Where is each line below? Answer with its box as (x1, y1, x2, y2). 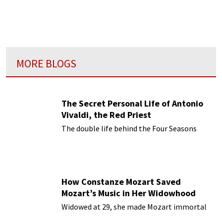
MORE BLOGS (16, 56, 76, 71)
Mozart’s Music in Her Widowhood (61, 187, 196, 199)
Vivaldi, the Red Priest (61, 109, 151, 120)
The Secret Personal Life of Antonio (61, 97, 203, 109)
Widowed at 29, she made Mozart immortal (61, 201, 207, 212)
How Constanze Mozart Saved (61, 175, 181, 187)
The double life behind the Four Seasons (61, 123, 197, 133)
